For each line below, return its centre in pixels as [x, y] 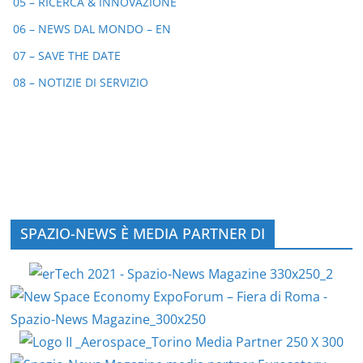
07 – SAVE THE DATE [67, 56]
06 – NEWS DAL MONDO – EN [92, 29]
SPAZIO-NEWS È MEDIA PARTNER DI [143, 233]
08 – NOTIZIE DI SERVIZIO [81, 82]
